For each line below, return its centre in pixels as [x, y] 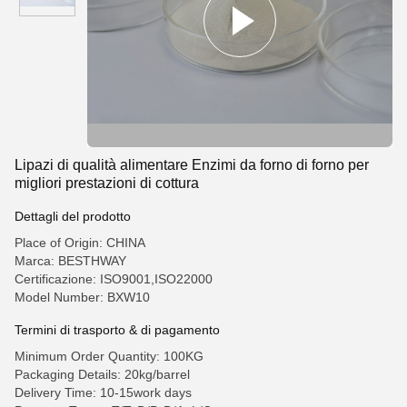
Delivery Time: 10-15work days [103, 392]
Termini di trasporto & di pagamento [117, 330]
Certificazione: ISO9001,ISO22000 [114, 279]
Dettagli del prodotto [73, 216]
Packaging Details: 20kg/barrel [102, 374]
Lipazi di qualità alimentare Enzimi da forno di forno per [192, 165]
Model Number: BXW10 [82, 297]
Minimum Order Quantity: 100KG [109, 356]
